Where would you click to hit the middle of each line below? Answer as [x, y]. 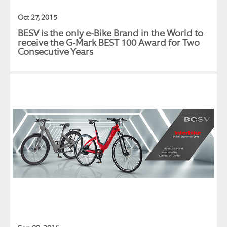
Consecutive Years [55, 51]
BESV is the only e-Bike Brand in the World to [110, 33]
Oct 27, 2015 [37, 17]
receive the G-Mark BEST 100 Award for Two [109, 42]
